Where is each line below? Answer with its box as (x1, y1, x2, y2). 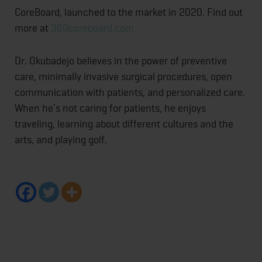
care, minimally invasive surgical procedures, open (15, 70, 232, 83)
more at (15, 22, 51, 35)
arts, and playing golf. (15, 133, 107, 146)
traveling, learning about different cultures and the (15, 118, 233, 130)
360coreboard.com (51, 22, 134, 35)
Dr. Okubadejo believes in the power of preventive (15, 54, 227, 67)
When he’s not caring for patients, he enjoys (15, 102, 206, 115)
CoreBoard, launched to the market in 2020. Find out (15, 6, 243, 19)
